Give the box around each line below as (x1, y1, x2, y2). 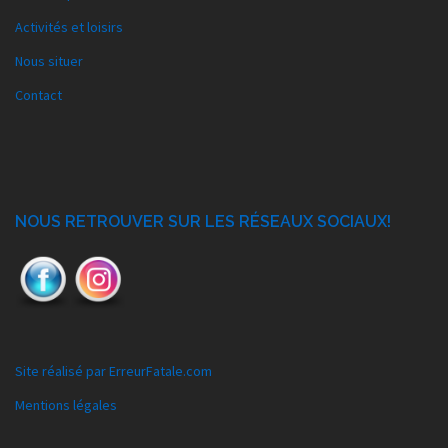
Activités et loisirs (15, 18, 123, 37)
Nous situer (15, 52, 83, 71)
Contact (15, 86, 62, 105)
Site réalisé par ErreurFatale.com (15, 362, 212, 381)
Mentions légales (15, 396, 117, 415)
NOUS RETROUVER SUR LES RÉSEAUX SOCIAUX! (15, 212, 391, 232)
